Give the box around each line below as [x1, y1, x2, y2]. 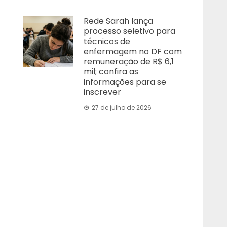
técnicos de [84, 35, 131, 47]
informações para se [84, 76, 167, 88]
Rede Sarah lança [84, 15, 154, 27]
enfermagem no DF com [84, 46, 182, 57]
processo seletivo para [84, 25, 176, 37]
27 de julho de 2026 [92, 103, 152, 112]
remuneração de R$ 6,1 [84, 56, 174, 67]
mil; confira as [84, 66, 139, 78]
